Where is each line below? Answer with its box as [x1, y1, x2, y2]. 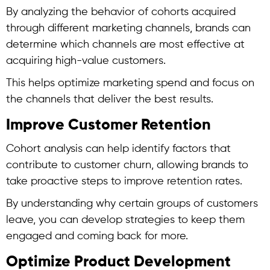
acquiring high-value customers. [6, 55, 166, 66]
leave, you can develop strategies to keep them [6, 215, 245, 225]
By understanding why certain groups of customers [6, 198, 258, 209]
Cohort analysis [6, 143, 83, 154]
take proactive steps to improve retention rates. [6, 176, 242, 187]
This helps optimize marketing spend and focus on [6, 78, 254, 89]
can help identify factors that [83, 143, 231, 154]
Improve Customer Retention [6, 118, 211, 133]
